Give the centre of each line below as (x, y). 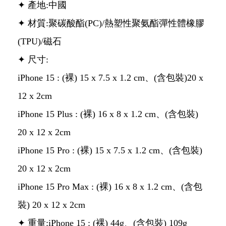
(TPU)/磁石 (40, 41)
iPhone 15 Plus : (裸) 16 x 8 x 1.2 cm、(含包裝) (108, 114)
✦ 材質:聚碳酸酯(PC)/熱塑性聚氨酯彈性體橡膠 (111, 23)
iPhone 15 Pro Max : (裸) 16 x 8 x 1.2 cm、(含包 (110, 187)
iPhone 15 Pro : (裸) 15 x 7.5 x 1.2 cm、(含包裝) (110, 150)
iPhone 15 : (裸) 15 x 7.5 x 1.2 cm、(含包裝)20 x (110, 78)
